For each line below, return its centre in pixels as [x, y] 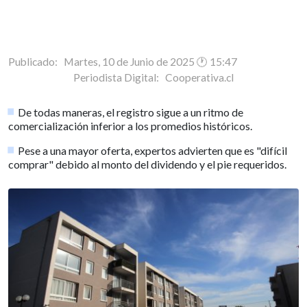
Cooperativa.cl [199, 77]
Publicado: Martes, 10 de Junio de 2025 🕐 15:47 [123, 61]
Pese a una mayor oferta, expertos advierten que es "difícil [153, 150]
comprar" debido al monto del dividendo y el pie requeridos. [147, 164]
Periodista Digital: [119, 77]
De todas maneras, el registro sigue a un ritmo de [131, 112]
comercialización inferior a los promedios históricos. [130, 125]
